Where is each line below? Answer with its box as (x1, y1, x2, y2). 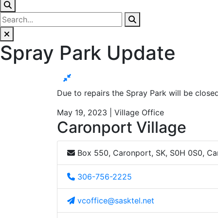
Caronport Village (57, 117, 186, 137)
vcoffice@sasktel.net (77, 195, 154, 205)
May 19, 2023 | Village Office (57, 107, 164, 117)
